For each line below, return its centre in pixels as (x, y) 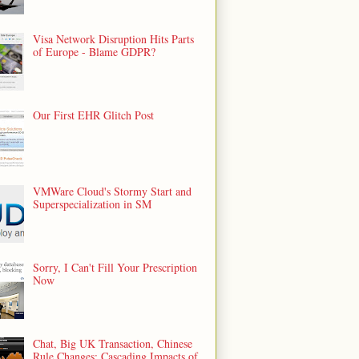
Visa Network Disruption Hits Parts (113, 38)
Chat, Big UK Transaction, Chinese (112, 343)
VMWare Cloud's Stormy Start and (112, 191)
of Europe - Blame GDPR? (94, 51)
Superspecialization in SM (92, 204)
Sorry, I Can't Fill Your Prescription (115, 267)
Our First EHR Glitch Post (93, 115)
